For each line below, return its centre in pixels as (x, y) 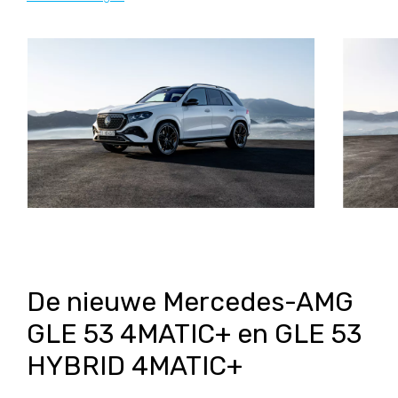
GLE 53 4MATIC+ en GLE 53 (194, 334)
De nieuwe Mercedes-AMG (190, 302)
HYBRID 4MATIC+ (135, 366)
